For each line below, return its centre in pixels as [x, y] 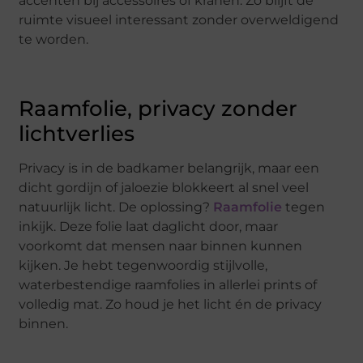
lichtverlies [77, 134]
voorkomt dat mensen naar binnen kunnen [161, 246]
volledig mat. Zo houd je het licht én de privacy [171, 305]
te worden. [54, 40]
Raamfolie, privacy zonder [158, 109]
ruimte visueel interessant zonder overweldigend [179, 20]
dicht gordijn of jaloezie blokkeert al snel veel [164, 188]
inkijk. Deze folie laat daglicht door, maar [149, 227]
